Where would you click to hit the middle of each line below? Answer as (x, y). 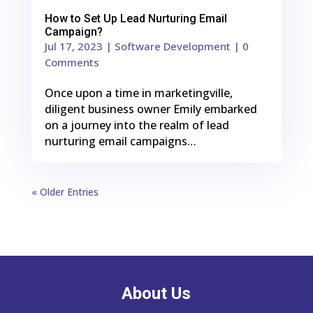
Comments (72, 62)
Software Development (172, 46)
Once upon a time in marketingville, (138, 93)
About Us (156, 293)
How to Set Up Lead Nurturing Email (136, 18)
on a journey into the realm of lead (137, 125)
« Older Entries (65, 191)
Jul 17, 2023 (73, 46)
